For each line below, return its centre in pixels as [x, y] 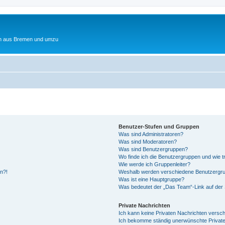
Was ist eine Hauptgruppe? [151, 179]
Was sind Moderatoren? [147, 141]
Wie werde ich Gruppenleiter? [154, 164]
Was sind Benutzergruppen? [153, 149]
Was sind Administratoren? [151, 134]
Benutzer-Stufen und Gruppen [159, 126]
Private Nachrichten [144, 205]
